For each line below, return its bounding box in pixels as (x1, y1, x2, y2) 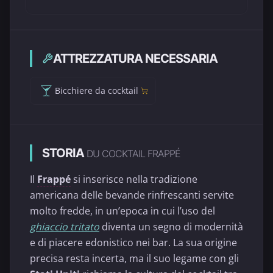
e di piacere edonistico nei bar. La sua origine (30, 236, 237, 249)
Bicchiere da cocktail (55, 85, 138, 96)
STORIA (42, 146, 87, 160)
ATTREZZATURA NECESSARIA (53, 51, 218, 66)
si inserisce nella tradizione (71, 172, 197, 186)
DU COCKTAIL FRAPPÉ (87, 147, 180, 160)
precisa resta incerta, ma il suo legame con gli (30, 252, 239, 265)
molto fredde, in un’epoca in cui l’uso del (30, 204, 215, 218)
